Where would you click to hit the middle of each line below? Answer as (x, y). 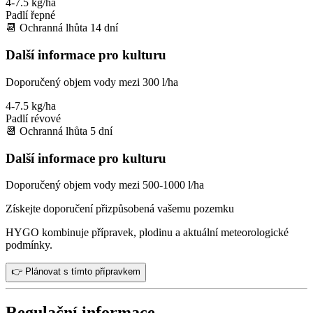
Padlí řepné (30, 15)
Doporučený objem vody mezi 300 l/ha (92, 82)
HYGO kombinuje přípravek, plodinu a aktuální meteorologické (147, 233)
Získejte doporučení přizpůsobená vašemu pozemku (120, 209)
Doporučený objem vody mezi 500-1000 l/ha (105, 185)
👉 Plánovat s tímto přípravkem (76, 272)
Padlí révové (33, 118)
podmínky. (29, 245)
